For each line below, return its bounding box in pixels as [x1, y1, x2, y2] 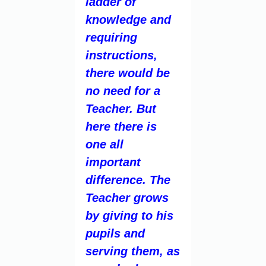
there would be [85, 66, 170, 80]
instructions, [85, 48, 157, 62]
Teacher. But [85, 102, 156, 115]
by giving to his [85, 208, 173, 222]
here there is [85, 119, 157, 133]
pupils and [85, 226, 145, 240]
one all [85, 137, 123, 151]
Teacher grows [85, 191, 169, 204]
